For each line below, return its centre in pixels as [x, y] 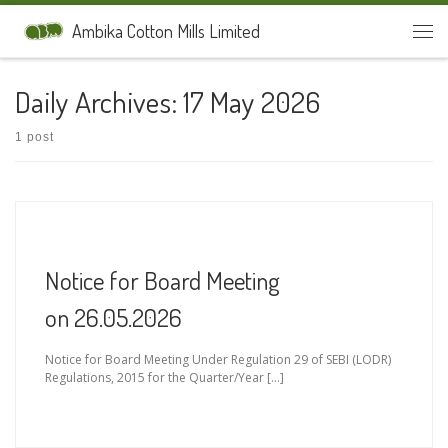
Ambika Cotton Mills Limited [165, 31]
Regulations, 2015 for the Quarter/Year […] [164, 377]
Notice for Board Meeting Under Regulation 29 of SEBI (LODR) [218, 359]
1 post [34, 137]
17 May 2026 [251, 101]
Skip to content [69, 27]
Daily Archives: [99, 101]
